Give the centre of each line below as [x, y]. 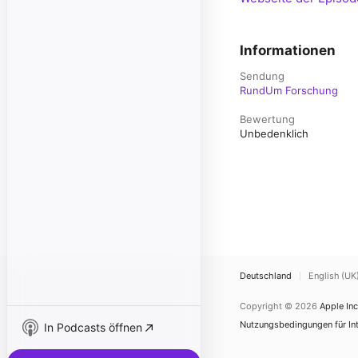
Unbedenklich [274, 133]
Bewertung [267, 119]
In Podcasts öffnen [93, 327]
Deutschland [266, 276]
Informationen [288, 50]
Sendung [262, 76]
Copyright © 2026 [278, 306]
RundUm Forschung [289, 90]
